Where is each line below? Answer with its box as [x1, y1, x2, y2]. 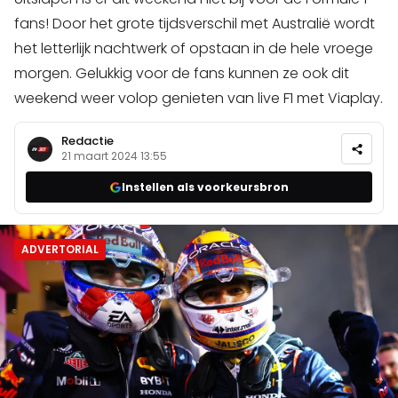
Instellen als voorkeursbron [122, 179, 289, 195]
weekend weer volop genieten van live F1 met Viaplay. [14, 88, 383, 109]
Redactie [61, 131, 114, 149]
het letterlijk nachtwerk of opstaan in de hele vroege [14, 38, 373, 60]
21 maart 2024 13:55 [61, 148, 167, 164]
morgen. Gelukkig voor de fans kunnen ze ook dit [14, 63, 349, 84]
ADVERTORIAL [21, 242, 99, 258]
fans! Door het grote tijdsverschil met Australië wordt [14, 13, 375, 35]
